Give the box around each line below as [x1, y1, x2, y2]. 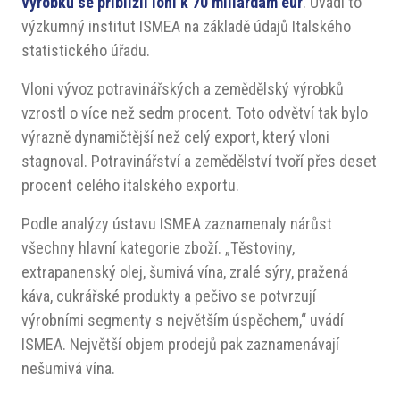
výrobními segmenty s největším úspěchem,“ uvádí [21, 311, 344, 329]
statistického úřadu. [21, 41, 150, 60]
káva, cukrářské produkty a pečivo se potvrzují [21, 287, 316, 305]
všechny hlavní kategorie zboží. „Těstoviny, [21, 238, 295, 257]
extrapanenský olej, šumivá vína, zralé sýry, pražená [21, 262, 348, 281]
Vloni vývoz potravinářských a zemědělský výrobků [21, 79, 344, 98]
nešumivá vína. [21, 359, 115, 378]
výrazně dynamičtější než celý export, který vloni [21, 128, 329, 146]
